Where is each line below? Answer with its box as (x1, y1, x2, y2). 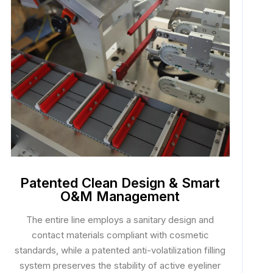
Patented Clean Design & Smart (20, 175, 221, 191)
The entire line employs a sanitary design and (26, 214, 214, 225)
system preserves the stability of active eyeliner (19, 260, 221, 271)
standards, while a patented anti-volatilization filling (15, 244, 226, 256)
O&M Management (60, 188, 180, 204)
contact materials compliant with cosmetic (31, 229, 209, 241)
